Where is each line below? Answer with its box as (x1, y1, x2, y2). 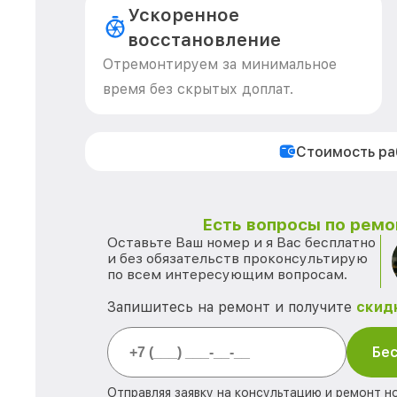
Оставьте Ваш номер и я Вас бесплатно (107, 234, 376, 251)
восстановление (128, 29, 282, 51)
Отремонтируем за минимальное (103, 56, 337, 73)
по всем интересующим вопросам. (107, 266, 347, 283)
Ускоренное (128, 4, 240, 26)
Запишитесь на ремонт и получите (107, 299, 356, 315)
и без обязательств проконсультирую (107, 250, 368, 267)
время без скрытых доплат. (103, 81, 293, 97)
